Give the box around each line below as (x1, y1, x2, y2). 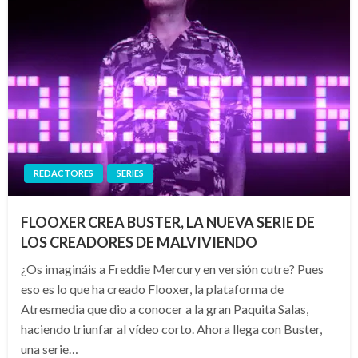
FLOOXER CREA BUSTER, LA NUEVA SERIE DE (21, 213, 315, 232)
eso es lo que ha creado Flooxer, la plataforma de (21, 281, 284, 297)
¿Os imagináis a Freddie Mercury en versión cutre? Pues (21, 261, 324, 277)
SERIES (117, 168, 144, 179)
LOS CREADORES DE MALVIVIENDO (21, 233, 257, 252)
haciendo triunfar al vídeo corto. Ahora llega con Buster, (21, 321, 322, 337)
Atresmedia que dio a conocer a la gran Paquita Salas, (21, 301, 308, 317)
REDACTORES (34, 168, 93, 179)
